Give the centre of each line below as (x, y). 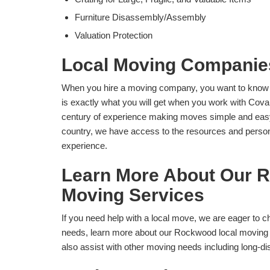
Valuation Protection (114, 36)
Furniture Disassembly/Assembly (140, 17)
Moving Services (133, 195)
